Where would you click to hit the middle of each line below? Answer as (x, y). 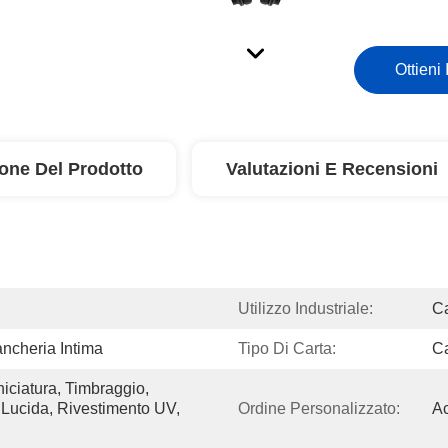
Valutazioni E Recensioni (332, 169)
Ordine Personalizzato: (319, 408)
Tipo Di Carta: (287, 348)
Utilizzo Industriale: (305, 308)
